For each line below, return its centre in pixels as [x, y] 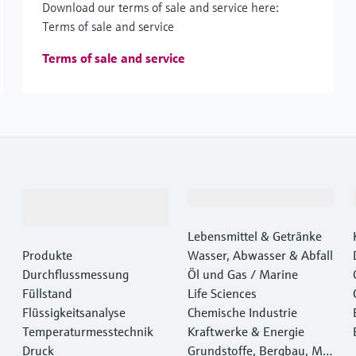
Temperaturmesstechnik [87, 331]
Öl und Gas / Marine [242, 274]
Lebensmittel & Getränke [254, 236]
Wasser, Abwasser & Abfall [260, 255]
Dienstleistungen [68, 217]
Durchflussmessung [75, 274]
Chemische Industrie [242, 312]
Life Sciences [222, 293]
